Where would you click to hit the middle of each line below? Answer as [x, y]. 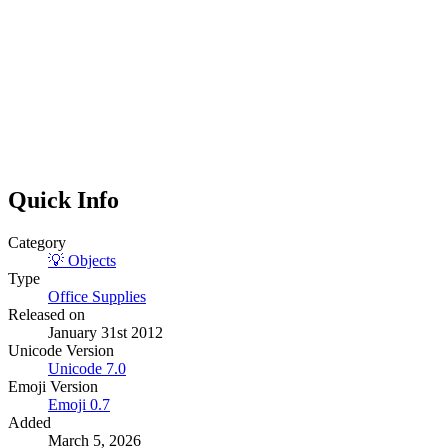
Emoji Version [53, 386]
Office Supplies [97, 296]
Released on [46, 314]
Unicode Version [61, 350]
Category [37, 242]
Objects [92, 260]
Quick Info [63, 200]
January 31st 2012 [105, 332]
